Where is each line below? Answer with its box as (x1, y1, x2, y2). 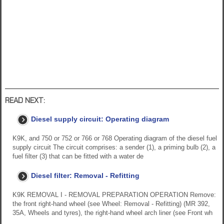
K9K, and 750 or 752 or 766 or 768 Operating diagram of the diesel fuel (12, 134, 217, 142)
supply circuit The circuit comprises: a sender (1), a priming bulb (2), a (12, 143, 215, 151)
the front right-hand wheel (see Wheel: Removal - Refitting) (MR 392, (12, 200, 210, 208)
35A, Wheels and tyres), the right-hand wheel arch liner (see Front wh (12, 209, 212, 217)
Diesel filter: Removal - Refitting (31, 171, 139, 180)
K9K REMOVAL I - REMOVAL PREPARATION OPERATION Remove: (12, 191, 216, 199)
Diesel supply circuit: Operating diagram (31, 115, 169, 123)
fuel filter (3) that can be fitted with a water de (12, 152, 143, 160)
